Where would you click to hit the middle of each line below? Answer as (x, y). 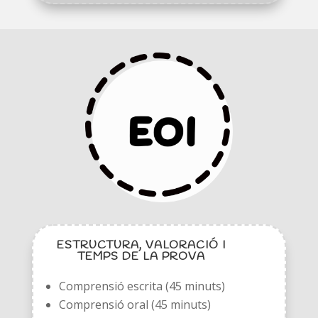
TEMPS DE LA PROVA (141, 256)
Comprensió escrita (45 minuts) (142, 286)
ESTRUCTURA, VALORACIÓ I (141, 245)
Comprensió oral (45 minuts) (135, 304)
